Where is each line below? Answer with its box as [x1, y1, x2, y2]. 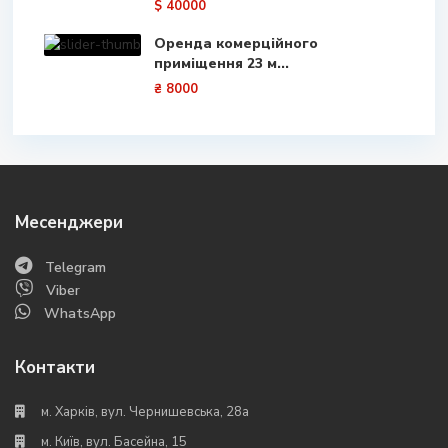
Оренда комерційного [154, 34, 318, 53]
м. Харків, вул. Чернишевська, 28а [41, 403, 249, 421]
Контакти [15, 356, 95, 379]
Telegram [45, 258, 106, 277]
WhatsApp [44, 304, 116, 323]
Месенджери [15, 211, 123, 234]
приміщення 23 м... [154, 54, 289, 73]
